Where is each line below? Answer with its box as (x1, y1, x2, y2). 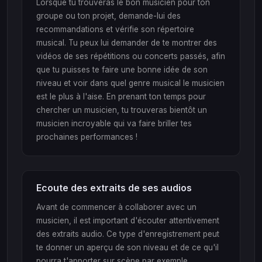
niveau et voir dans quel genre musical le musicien (36, 78, 225, 88)
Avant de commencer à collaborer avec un (36, 202, 196, 212)
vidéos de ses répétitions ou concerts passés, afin (36, 51, 225, 61)
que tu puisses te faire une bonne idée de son (36, 64, 208, 74)
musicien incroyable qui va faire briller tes (36, 118, 192, 128)
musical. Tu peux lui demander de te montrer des (36, 37, 217, 47)
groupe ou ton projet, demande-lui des (36, 11, 181, 20)
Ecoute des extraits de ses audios (36, 181, 192, 194)
